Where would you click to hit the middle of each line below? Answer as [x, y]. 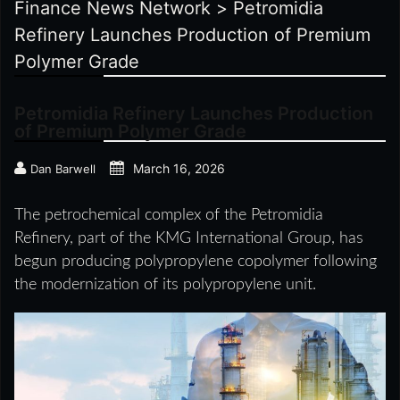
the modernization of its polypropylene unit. [165, 285]
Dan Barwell [63, 169]
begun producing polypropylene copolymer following [196, 262]
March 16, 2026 [179, 169]
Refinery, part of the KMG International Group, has [189, 239]
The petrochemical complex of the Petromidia [169, 216]
